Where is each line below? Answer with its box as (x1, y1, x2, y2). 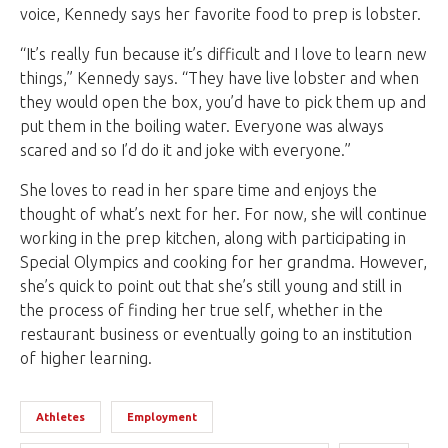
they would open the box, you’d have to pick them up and (20, 92, 426, 111)
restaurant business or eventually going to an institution (20, 324, 412, 343)
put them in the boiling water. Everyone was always (20, 116, 384, 135)
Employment (127, 410, 197, 423)
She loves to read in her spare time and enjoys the (20, 180, 377, 199)
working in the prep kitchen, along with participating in (20, 228, 406, 247)
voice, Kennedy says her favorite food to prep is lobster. (20, 4, 421, 23)
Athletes (36, 410, 85, 423)
